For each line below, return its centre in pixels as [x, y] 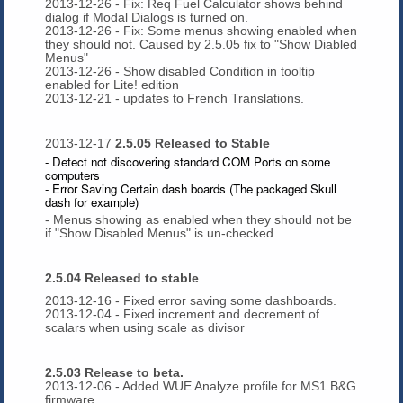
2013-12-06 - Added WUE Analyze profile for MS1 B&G [201, 385]
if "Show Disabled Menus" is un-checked [159, 233]
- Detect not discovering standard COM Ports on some [188, 161]
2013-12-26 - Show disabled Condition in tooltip [180, 71]
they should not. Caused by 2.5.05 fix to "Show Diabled [201, 44]
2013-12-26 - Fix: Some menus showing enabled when [201, 30]
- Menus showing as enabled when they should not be [198, 219]
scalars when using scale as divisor [145, 327]
